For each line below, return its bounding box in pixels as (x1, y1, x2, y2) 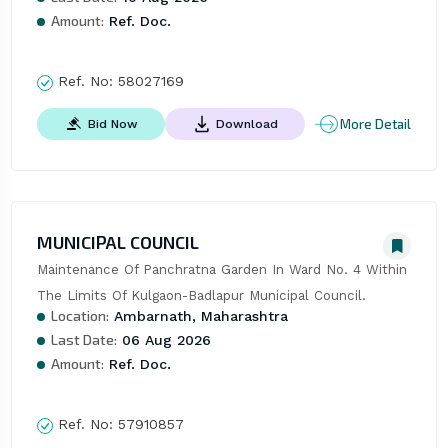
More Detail (340, 115, 412, 132)
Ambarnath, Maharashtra (108, 308, 288, 325)
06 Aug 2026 (116, 332, 211, 349)
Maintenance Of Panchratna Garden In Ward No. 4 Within (36, 262, 407, 278)
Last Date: (50, 331, 117, 349)
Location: (50, 307, 109, 325)
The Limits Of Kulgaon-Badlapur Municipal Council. (36, 288, 366, 304)
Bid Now (87, 116, 138, 131)
